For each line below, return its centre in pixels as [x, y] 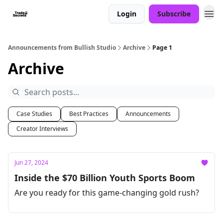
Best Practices [89, 114]
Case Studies [34, 114]
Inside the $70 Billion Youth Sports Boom [105, 178]
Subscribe [174, 14]
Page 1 [162, 48]
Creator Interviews [42, 129]
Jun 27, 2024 [31, 163]
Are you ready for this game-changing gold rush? [107, 193]
